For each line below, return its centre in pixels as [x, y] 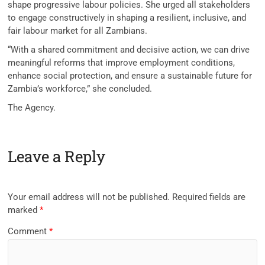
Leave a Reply [57, 156]
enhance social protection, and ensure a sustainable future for [130, 75]
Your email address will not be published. [89, 197]
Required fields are [209, 197]
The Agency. [32, 107]
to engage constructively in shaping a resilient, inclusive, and [127, 17]
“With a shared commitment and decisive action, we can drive [129, 49]
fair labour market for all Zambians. [78, 30]
